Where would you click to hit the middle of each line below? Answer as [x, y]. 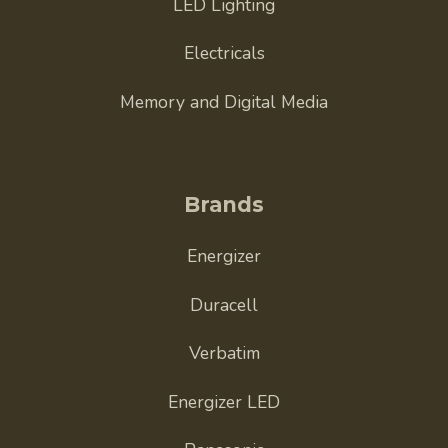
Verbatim [224, 353]
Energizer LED [224, 401]
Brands [224, 204]
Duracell [224, 304]
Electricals [224, 53]
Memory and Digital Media [224, 101]
